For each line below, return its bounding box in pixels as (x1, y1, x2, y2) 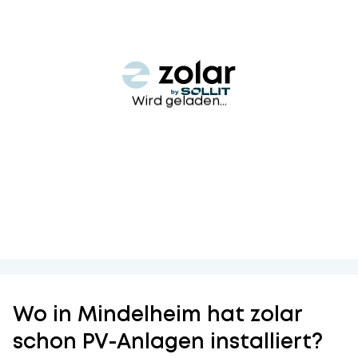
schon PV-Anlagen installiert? (13, 327, 323, 356)
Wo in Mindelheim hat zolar (13, 300, 302, 328)
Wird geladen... (131, 91, 227, 110)
